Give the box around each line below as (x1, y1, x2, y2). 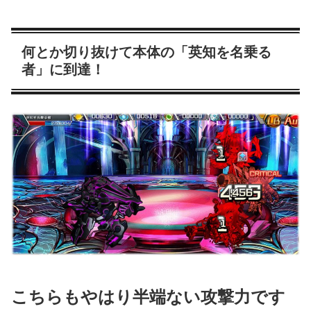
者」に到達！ (22, 61, 105, 77)
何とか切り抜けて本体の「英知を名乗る (22, 44, 271, 60)
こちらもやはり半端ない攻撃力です (11, 287, 285, 306)
